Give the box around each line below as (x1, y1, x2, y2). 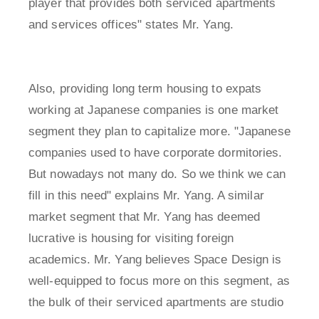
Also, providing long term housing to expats (28, 82, 262, 96)
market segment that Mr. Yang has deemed (28, 210, 260, 224)
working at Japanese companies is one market (28, 103, 279, 117)
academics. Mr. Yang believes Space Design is (28, 253, 282, 267)
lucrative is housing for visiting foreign (28, 231, 234, 246)
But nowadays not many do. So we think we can (28, 167, 286, 182)
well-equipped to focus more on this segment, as (28, 274, 290, 288)
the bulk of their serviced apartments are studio (28, 296, 283, 310)
